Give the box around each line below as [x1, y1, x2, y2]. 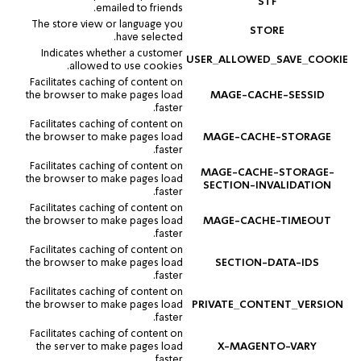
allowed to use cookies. [69, 60, 183, 72]
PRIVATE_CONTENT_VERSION [191, 299, 343, 310]
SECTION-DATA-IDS [215, 257, 319, 268]
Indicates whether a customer [41, 48, 183, 59]
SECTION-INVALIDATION [203, 180, 331, 191]
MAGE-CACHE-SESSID [210, 89, 325, 101]
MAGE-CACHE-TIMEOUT [203, 215, 331, 226]
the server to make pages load [36, 341, 183, 352]
